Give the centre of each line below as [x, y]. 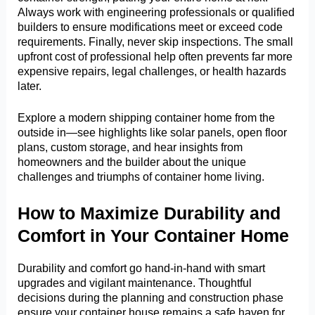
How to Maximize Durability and [149, 213]
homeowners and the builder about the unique [132, 162]
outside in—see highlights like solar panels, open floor [153, 133]
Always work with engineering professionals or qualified [156, 12]
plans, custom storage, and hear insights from [130, 147]
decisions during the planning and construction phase [151, 298]
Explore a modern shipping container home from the [147, 118]
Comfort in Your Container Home [154, 236]
